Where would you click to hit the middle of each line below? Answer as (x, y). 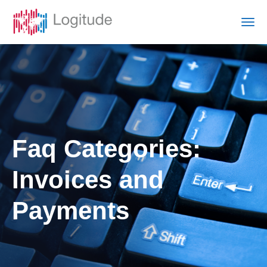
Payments (71, 210)
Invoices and (88, 179)
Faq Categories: (106, 148)
